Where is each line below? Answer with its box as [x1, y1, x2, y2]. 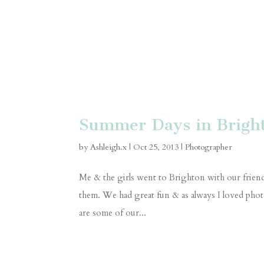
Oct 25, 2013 [133, 141, 179, 153]
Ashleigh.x [90, 141, 127, 153]
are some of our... [79, 206, 147, 219]
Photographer [185, 141, 233, 153]
